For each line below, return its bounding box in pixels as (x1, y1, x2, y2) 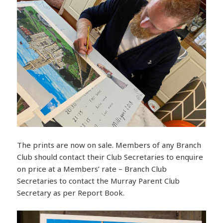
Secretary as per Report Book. (17, 188, 125, 198)
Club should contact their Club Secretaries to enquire (17, 152, 204, 162)
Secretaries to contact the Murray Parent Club (17, 176, 180, 186)
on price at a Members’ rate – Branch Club (17, 164, 167, 174)
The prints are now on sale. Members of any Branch (17, 140, 202, 150)
